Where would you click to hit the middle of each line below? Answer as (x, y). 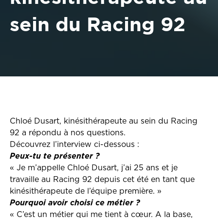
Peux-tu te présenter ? (55, 156)
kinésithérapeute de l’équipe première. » (86, 191)
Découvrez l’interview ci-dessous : (74, 145)
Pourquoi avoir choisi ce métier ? (75, 203)
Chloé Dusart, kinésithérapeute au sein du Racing (104, 121)
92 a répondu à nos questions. (68, 133)
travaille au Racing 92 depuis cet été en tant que (102, 180)
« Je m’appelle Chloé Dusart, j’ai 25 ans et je (94, 168)
